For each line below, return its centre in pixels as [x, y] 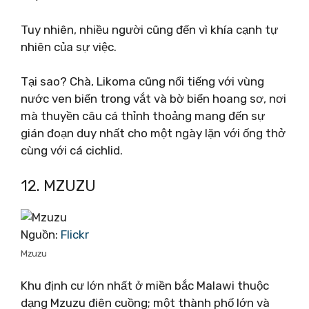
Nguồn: [41, 234]
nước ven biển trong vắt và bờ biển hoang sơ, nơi [153, 99]
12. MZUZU [58, 186]
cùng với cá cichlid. [72, 150]
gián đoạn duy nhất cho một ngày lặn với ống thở [153, 133]
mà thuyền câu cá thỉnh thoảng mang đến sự [143, 116]
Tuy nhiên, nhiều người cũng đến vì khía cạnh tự [149, 29]
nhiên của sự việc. [69, 47]
